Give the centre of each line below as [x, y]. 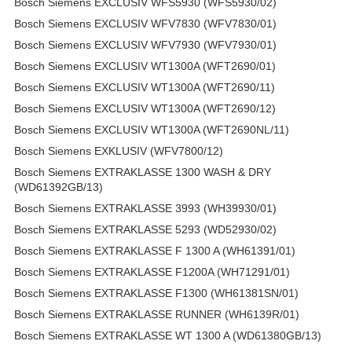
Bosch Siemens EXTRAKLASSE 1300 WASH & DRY [143, 172]
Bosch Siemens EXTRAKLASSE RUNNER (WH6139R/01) [157, 314]
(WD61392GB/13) [59, 187]
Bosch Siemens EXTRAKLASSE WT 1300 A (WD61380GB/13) [168, 335]
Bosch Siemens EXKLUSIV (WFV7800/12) [119, 150]
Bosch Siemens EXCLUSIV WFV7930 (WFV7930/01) [145, 44]
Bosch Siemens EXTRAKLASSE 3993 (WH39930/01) [145, 208]
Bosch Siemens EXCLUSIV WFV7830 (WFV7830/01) [145, 23]
